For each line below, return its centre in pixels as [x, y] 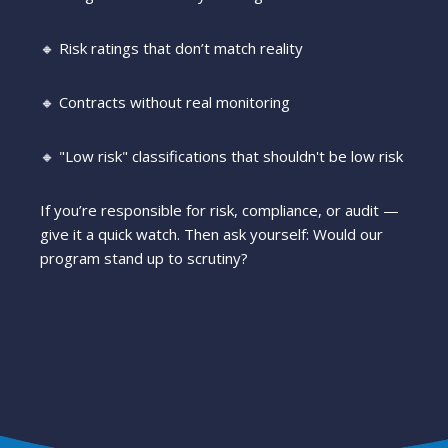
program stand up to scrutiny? [144, 257]
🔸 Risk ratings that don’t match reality [171, 47]
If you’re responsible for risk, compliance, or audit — [219, 209]
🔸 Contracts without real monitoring [165, 101]
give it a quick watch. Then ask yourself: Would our [211, 233]
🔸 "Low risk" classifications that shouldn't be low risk [221, 155]
